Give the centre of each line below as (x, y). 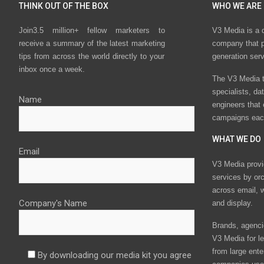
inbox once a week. (52, 70)
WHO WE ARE (237, 6)
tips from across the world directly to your (92, 57)
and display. (232, 203)
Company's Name (53, 204)
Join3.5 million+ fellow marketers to (92, 31)
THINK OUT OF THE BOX (64, 6)
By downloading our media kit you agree (115, 255)
